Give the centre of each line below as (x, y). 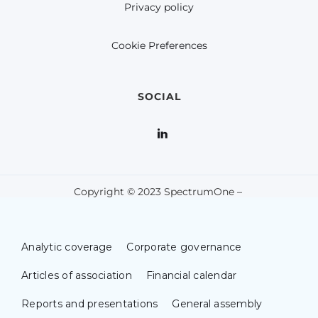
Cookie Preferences (159, 46)
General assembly (217, 304)
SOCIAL (159, 97)
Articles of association (77, 276)
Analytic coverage (67, 247)
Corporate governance (184, 247)
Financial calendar (191, 276)
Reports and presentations (90, 304)
